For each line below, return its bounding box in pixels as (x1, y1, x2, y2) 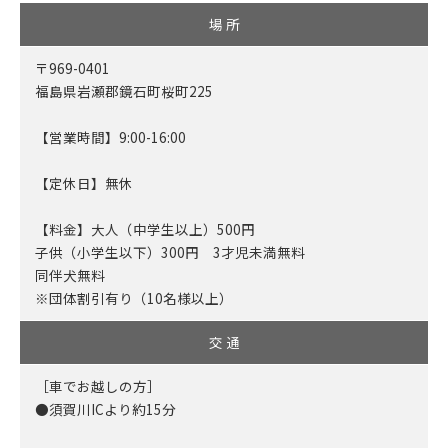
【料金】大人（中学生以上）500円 (35, 219, 255, 240)
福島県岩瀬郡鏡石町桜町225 (35, 81, 213, 102)
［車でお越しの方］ (35, 376, 161, 397)
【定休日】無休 (35, 173, 133, 194)
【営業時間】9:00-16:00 (35, 127, 186, 148)
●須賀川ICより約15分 (35, 399, 176, 420)
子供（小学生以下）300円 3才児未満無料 (35, 242, 305, 263)
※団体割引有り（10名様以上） (35, 288, 233, 309)
